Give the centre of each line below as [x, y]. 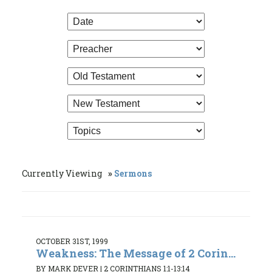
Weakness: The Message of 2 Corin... [136, 253]
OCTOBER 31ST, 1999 [72, 241]
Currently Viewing [63, 173]
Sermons [133, 173]
